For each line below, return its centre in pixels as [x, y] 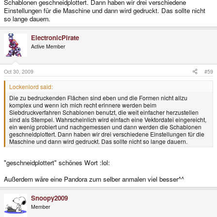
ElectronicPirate [55, 37]
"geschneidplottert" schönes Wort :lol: [57, 163]
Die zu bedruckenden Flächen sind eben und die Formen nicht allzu [98, 97]
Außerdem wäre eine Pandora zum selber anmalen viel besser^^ [94, 179]
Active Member [48, 46]
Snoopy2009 [49, 198]
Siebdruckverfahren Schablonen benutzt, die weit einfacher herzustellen [104, 112]
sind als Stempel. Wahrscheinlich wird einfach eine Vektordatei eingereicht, [108, 119]
